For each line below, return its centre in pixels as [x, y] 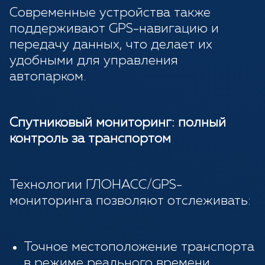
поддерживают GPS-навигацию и [114, 29]
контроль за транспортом [90, 139]
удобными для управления [94, 61]
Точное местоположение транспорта [139, 248]
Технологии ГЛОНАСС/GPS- [96, 185]
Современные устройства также [110, 13]
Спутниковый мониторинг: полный [118, 123]
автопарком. [48, 77]
